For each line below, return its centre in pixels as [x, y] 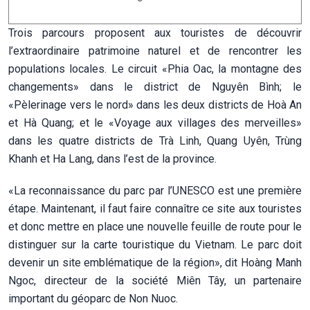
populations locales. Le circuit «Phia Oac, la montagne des [155, 69]
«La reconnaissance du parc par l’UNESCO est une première [155, 190]
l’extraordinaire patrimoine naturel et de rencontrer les [155, 51]
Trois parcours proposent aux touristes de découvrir [155, 33]
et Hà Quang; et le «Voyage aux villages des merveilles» [155, 122]
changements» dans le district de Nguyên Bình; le [155, 86]
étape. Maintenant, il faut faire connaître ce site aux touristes [155, 208]
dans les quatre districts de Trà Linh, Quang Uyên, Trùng [155, 140]
